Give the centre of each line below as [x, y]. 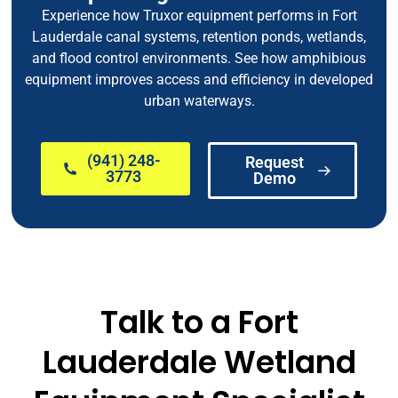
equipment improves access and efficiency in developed [199, 79]
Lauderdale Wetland [199, 362]
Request [274, 163]
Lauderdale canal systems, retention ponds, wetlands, [199, 36]
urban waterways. [199, 100]
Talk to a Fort [199, 322]
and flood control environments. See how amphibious [199, 58]
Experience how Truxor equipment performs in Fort [199, 15]
